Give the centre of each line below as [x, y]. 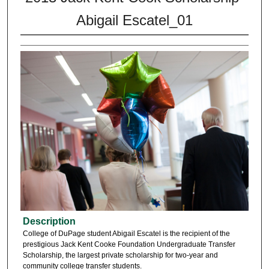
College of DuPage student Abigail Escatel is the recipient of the [126, 233]
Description [49, 221]
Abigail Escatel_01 [134, 20]
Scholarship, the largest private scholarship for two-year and [120, 255]
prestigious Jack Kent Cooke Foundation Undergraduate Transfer [129, 244]
